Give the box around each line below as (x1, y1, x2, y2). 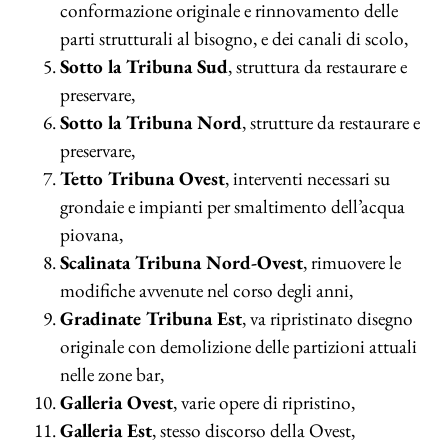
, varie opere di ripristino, (173, 390, 355, 415)
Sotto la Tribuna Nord (60, 110, 242, 135)
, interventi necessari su (225, 166, 390, 191)
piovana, (60, 222, 123, 247)
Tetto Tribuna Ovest (60, 166, 225, 191)
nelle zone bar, (60, 362, 164, 387)
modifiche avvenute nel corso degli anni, (60, 278, 353, 303)
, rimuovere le (303, 250, 401, 275)
